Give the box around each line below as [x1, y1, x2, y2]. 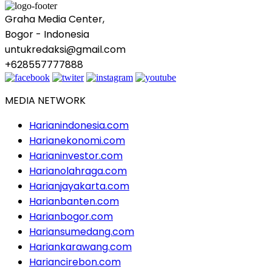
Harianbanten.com [29, 194, 119, 209]
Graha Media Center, [5, 12, 104, 27]
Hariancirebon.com [29, 255, 121, 270]
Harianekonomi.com [29, 134, 125, 148]
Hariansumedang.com [29, 225, 134, 239]
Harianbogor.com [29, 209, 113, 224]
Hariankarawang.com [29, 240, 132, 254]
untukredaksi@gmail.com [5, 42, 126, 57]
